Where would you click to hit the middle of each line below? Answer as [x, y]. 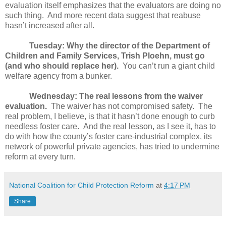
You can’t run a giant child [169, 66]
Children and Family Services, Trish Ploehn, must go [105, 55]
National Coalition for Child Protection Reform [81, 185]
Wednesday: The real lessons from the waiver [116, 96]
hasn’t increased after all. [50, 25]
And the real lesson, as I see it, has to [150, 126]
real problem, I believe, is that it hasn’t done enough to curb [110, 116]
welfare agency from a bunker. [59, 76]
